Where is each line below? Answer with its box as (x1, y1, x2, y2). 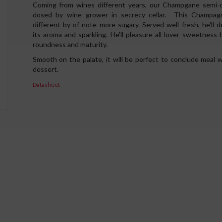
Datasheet (32, 81, 60, 88)
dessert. (32, 65, 60, 73)
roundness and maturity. (32, 40, 108, 49)
